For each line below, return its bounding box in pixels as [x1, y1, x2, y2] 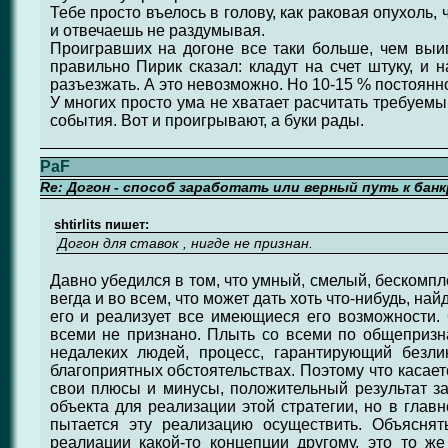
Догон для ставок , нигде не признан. [58, 235, 313, 251]
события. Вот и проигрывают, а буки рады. [49, 112, 364, 129]
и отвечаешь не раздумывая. [49, 22, 265, 39]
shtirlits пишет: [49, 217, 149, 232]
